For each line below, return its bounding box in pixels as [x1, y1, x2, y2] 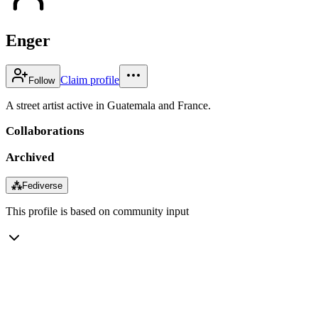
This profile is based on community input [6, 204, 189, 217]
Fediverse [22, 180, 62, 191]
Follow [28, 75, 55, 86]
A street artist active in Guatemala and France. [6, 99, 211, 111]
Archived [6, 150, 54, 164]
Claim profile [60, 73, 119, 86]
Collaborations [6, 124, 84, 138]
